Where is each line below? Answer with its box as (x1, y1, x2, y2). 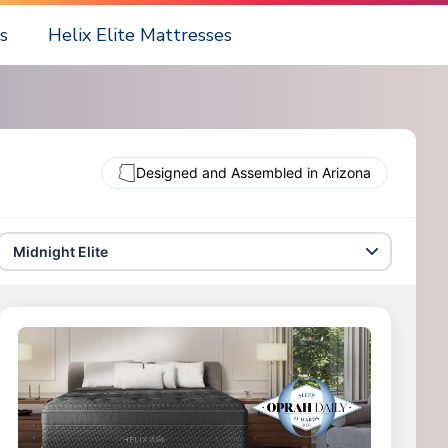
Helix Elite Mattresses (48, 23, 233, 47)
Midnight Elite (12, 242, 108, 260)
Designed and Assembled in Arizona (136, 164, 371, 181)
